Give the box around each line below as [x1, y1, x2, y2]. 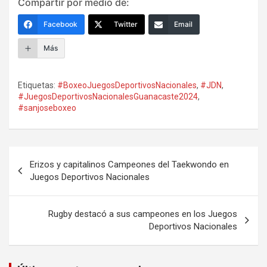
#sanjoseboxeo [18, 103, 76, 113]
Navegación [8, 146, 88, 164]
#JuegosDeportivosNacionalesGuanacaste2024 [18, 91, 198, 101]
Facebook [44, 19, 77, 29]
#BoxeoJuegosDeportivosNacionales [57, 80, 197, 90]
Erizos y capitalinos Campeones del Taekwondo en [30, 159, 229, 170]
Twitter [114, 19, 138, 29]
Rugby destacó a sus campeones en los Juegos [48, 208, 237, 219]
